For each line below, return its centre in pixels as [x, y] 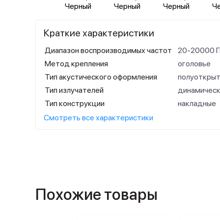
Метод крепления [76, 64]
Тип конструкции [75, 103]
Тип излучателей [74, 90]
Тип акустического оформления [101, 77]
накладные [197, 103]
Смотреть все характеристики [98, 118]
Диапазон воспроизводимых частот [108, 50]
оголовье [194, 64]
